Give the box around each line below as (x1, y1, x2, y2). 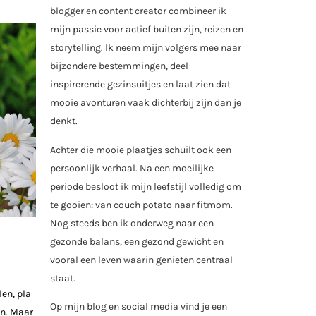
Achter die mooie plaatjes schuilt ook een (50, 143, 231, 156)
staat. (50, 272, 75, 284)
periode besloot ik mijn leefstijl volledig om (50, 180, 241, 193)
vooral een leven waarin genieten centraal (50, 253, 233, 266)
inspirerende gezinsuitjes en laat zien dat (50, 78, 231, 91)
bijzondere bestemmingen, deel (50, 60, 188, 73)
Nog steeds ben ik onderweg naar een (50, 217, 214, 229)
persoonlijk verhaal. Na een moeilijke (50, 162, 214, 174)
